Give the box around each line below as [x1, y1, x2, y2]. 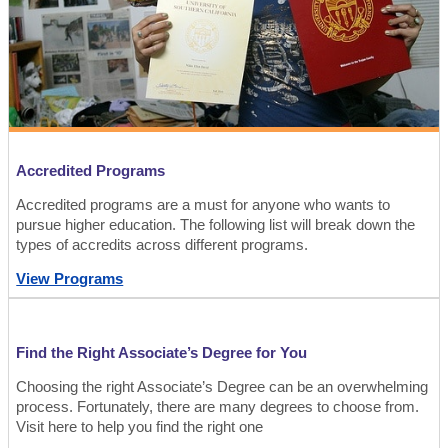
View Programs [16, 271, 124, 288]
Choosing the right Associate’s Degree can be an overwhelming [16, 378, 429, 395]
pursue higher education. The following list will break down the [16, 216, 416, 233]
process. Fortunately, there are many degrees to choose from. [16, 398, 420, 415]
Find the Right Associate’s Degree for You [16, 345, 308, 362]
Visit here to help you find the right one [16, 418, 264, 435]
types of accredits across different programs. [16, 236, 309, 253]
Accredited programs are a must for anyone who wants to [16, 196, 391, 213]
